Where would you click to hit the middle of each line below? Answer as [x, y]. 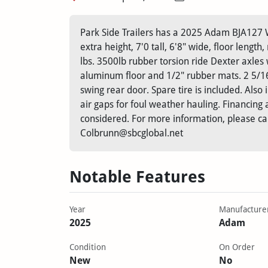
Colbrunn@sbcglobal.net [131, 133]
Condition [87, 247]
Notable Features [137, 176]
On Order [237, 247]
